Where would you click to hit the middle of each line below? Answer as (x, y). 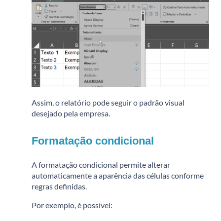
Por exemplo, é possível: (72, 205)
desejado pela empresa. (71, 113)
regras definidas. (59, 186)
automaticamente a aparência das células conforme (118, 175)
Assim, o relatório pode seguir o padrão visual (108, 102)
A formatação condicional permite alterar (101, 164)
